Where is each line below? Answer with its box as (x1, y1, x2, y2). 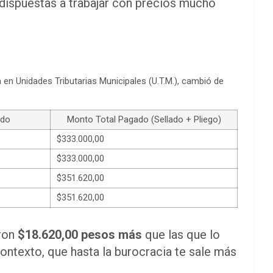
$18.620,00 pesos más (18, 227, 142, 242)
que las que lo (142, 227, 220, 242)
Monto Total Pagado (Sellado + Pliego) (66, 113, 221, 125)
